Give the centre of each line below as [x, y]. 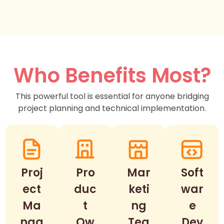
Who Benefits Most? [112, 75]
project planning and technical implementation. [112, 108]
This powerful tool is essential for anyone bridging [112, 96]
